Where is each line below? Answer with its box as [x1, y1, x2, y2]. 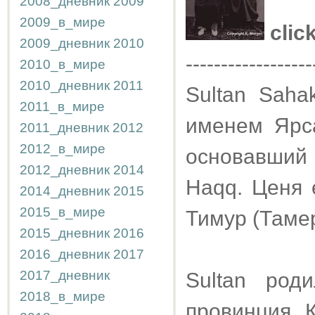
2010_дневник [20, 78, 110, 93]
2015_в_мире [20, 205, 105, 219]
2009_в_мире [20, 15, 105, 30]
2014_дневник [20, 184, 110, 198]
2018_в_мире [20, 289, 105, 304]
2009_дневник [20, 36, 110, 51]
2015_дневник [20, 226, 110, 240]
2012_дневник [20, 162, 110, 177]
